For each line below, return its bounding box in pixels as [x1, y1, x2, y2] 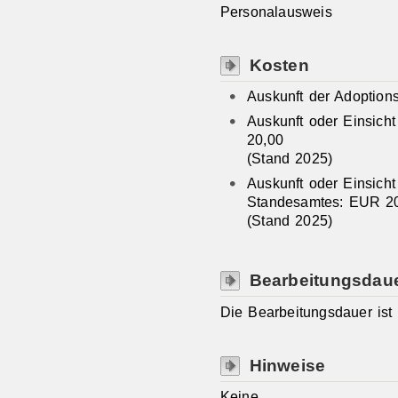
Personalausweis [219, 3, 332, 20]
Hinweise [249, 355, 326, 376]
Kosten [249, 55, 309, 76]
